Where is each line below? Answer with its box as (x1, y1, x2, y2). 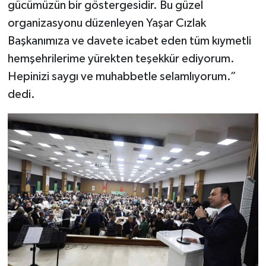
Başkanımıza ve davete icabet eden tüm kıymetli (7, 35, 251, 47)
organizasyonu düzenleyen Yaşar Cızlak (7, 17, 206, 30)
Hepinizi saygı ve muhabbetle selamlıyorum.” (7, 71, 236, 83)
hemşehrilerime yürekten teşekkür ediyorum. (7, 53, 235, 65)
